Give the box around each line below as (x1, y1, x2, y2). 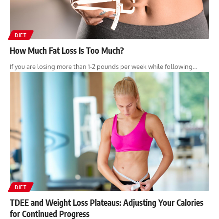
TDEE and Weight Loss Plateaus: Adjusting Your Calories (10, 197, 203, 208)
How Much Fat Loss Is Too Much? (10, 44, 124, 56)
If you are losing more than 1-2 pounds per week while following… (10, 62, 197, 70)
